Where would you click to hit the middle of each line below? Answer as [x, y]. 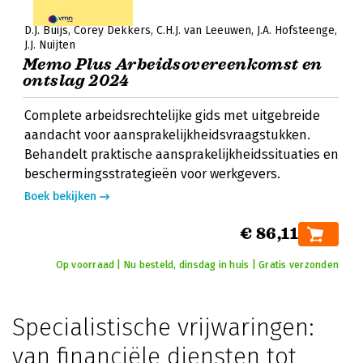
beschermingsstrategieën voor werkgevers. [152, 174]
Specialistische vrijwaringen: [163, 327]
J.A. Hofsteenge [296, 30]
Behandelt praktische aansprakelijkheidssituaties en [181, 154]
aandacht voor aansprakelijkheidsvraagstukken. [167, 135]
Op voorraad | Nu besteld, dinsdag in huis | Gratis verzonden [197, 265]
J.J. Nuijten [50, 45]
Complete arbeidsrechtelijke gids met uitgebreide [172, 115]
